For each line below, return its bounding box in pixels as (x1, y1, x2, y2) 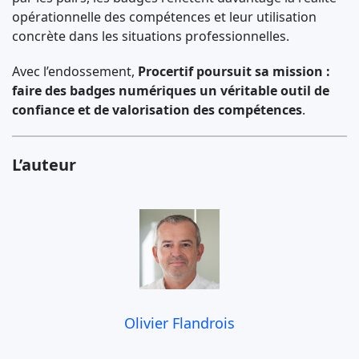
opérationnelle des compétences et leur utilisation (12, 8, 317, 26)
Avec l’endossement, (12, 63, 138, 80)
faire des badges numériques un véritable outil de (12, 82, 329, 99)
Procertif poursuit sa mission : (138, 63, 330, 80)
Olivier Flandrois (124, 313, 235, 333)
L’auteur (12, 154, 76, 175)
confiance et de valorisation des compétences (12, 101, 302, 119)
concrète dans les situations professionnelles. (12, 27, 289, 45)
